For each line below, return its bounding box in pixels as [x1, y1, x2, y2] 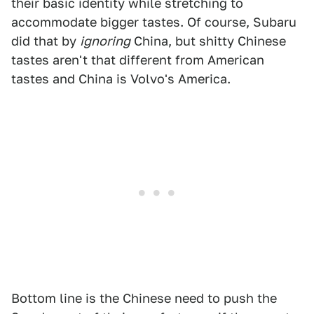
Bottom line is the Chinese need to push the [11, 291, 277, 306]
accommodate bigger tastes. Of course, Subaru [11, 15, 296, 29]
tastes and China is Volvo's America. [11, 71, 231, 86]
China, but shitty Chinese [130, 34, 286, 48]
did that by [11, 34, 80, 48]
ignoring [80, 34, 130, 48]
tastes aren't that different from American [11, 53, 264, 67]
